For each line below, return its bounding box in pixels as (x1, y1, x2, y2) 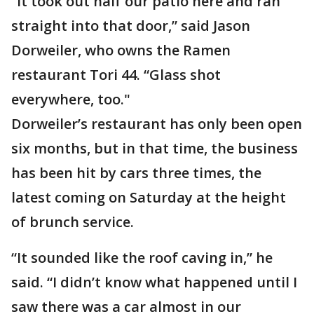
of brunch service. (11, 212, 134, 231)
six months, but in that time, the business (11, 139, 298, 158)
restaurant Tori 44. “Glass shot (11, 65, 221, 84)
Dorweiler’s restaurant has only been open (11, 114, 302, 133)
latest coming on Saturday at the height (11, 188, 286, 207)
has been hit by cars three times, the (11, 163, 261, 182)
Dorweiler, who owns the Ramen (11, 41, 231, 60)
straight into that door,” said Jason (11, 16, 250, 35)
